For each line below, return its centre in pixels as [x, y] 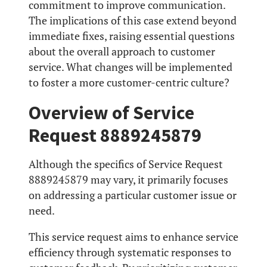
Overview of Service [111, 112]
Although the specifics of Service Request [126, 164]
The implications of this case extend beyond [133, 20]
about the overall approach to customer [122, 51]
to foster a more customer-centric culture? [129, 82]
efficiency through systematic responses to [130, 253]
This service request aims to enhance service [133, 237]
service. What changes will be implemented [131, 67]
